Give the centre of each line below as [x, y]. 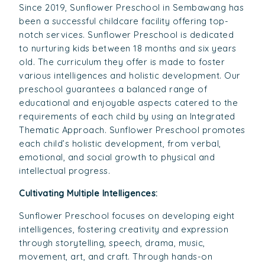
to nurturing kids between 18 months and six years [128, 49]
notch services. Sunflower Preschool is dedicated [127, 35]
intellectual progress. [65, 171]
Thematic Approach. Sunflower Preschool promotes [132, 130]
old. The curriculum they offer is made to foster [122, 62]
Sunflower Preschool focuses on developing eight [127, 215]
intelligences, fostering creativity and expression [124, 229]
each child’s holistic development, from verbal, [120, 144]
